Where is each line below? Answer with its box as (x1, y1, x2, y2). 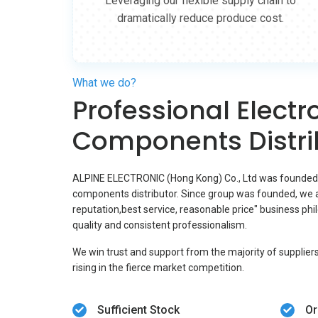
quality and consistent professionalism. (72, 219, 247, 231)
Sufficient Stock (97, 303, 180, 317)
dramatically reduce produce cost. (116, 11, 284, 25)
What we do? (72, 76, 136, 89)
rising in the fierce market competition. (72, 262, 244, 273)
